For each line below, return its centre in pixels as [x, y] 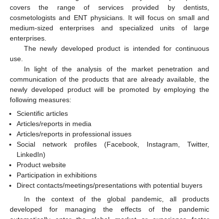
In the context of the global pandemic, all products [116, 199]
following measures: [41, 99]
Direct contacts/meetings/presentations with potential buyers [110, 185]
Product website [42, 164]
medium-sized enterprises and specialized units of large [109, 28]
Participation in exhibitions [57, 175]
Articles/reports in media [54, 123]
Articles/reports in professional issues [74, 134]
